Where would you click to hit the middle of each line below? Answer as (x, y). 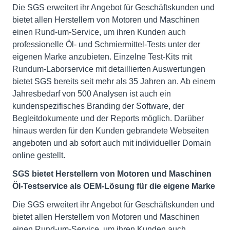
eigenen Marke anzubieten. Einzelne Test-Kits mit (102, 56)
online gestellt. (39, 155)
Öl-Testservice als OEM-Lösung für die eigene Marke (114, 186)
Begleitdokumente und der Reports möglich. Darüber (108, 118)
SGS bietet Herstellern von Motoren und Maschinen (112, 174)
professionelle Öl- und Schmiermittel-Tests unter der (106, 44)
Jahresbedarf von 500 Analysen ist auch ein (92, 93)
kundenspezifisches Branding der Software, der (98, 106)
